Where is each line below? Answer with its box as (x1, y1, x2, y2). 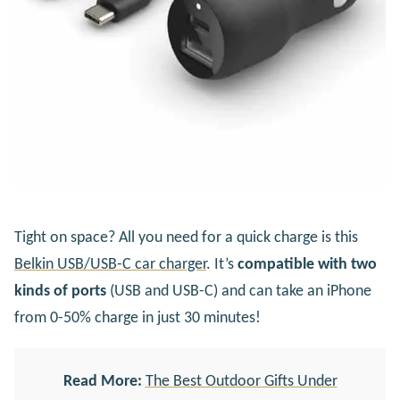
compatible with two (237, 255, 377, 273)
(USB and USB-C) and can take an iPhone (106, 282, 371, 300)
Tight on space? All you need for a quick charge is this (14, 229, 358, 246)
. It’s (206, 255, 237, 273)
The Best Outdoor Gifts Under (145, 372, 337, 390)
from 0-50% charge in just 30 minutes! (14, 309, 261, 327)
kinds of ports (14, 282, 106, 300)
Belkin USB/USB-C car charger (14, 255, 206, 273)
